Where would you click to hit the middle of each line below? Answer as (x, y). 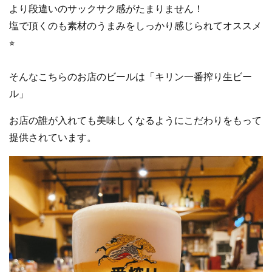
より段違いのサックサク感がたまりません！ (106, 9)
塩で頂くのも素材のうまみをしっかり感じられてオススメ (135, 26)
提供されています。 (53, 138)
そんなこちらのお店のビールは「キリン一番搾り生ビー (131, 77)
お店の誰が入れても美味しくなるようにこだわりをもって (135, 121)
